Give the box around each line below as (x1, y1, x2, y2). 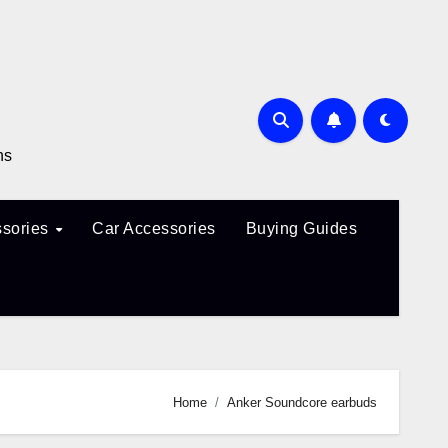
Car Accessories (92, 220, 216, 237)
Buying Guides (245, 220, 358, 237)
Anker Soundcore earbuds (227, 394, 377, 410)
